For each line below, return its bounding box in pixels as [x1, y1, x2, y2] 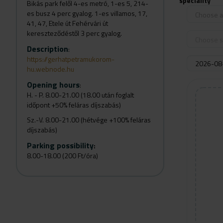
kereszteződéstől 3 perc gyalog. [27, 28, 123, 38]
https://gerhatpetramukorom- [27, 54, 114, 64]
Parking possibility [27, 139, 94, 151]
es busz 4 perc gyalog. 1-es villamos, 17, [27, 8, 147, 18]
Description [27, 43, 68, 55]
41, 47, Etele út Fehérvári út [27, 18, 108, 28]
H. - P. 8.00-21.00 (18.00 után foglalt [27, 90, 134, 100]
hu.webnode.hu [27, 64, 74, 74]
